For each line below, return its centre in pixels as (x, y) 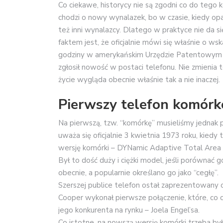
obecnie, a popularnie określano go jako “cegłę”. (138, 173)
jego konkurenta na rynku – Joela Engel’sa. (129, 210)
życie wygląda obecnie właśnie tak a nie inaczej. (139, 79)
